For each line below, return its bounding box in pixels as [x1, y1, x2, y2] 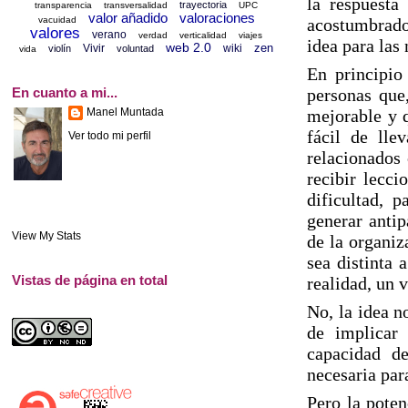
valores [30, 24, 81, 42]
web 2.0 [166, 39, 212, 55]
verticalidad [179, 29, 228, 40]
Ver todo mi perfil [68, 129, 151, 143]
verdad [138, 29, 168, 40]
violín [48, 42, 72, 54]
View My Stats [12, 229, 81, 242]
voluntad [117, 42, 155, 54]
